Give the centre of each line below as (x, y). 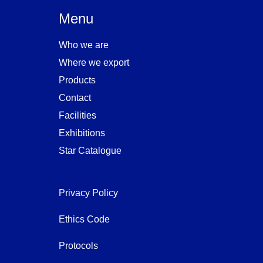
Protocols (79, 246)
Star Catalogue (90, 151)
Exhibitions (82, 133)
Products (77, 80)
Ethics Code (85, 220)
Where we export (94, 63)
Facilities (78, 116)
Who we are (84, 45)
